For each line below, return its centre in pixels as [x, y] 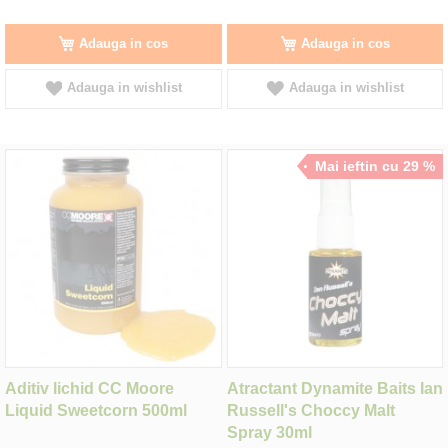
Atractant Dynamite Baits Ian [334, 388]
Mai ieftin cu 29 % [375, 166]
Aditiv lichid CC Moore [89, 388]
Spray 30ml [269, 432]
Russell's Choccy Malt [310, 410]
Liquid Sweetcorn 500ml [96, 410]
